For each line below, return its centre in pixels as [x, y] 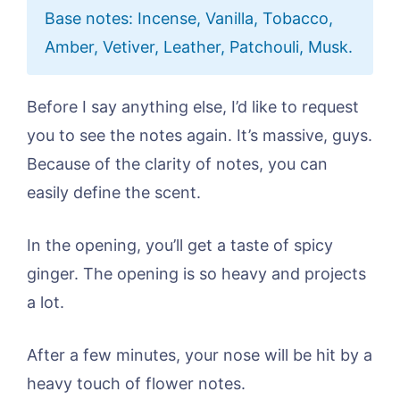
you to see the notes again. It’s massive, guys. [200, 136]
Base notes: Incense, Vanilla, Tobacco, [189, 19]
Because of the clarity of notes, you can [177, 164]
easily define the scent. [114, 193]
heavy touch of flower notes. [136, 384]
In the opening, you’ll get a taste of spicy [180, 246]
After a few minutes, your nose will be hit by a [200, 355]
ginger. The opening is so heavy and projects [196, 274]
